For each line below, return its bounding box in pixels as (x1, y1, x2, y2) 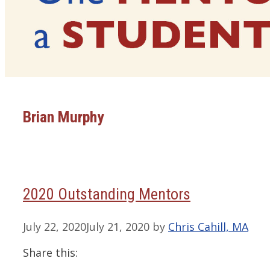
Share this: (23, 245, 78, 260)
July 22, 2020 (23, 219, 86, 234)
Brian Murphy (23, 107, 104, 126)
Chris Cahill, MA (168, 219, 248, 234)
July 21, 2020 (86, 219, 149, 234)
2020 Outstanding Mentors (23, 184, 190, 203)
